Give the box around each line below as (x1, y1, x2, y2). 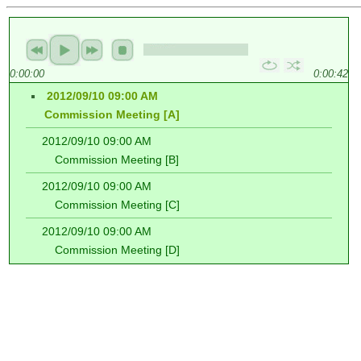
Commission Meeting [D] (42, 243, 180, 256)
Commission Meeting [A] (31, 108, 180, 121)
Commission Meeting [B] (42, 153, 179, 166)
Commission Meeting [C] (42, 198, 180, 211)
